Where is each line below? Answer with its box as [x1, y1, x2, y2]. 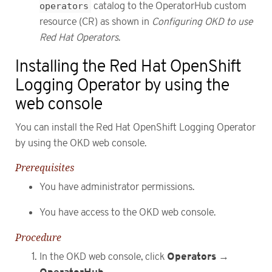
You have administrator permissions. [39, 181, 194, 192]
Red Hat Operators [39, 32, 118, 43]
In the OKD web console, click [39, 251, 167, 262]
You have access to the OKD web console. [39, 207, 216, 219]
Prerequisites [15, 160, 74, 174]
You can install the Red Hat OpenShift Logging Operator [15, 122, 256, 134]
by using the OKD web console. [15, 138, 146, 149]
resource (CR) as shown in [39, 16, 152, 27]
